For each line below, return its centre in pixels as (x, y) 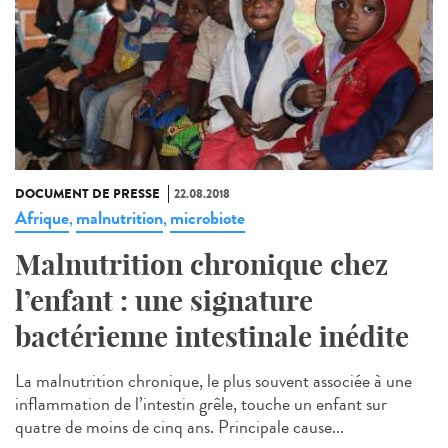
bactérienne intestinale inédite (212, 337)
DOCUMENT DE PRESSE (87, 194)
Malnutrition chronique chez (201, 265)
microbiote (207, 218)
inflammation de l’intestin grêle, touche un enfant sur (201, 404)
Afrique (42, 218)
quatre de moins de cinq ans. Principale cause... (179, 427)
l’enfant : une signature (164, 301)
